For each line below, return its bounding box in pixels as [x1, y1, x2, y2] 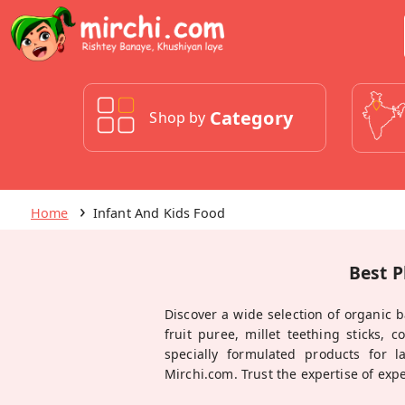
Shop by [149, 108, 206, 127]
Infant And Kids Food [92, 204, 226, 221]
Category [209, 105, 293, 130]
